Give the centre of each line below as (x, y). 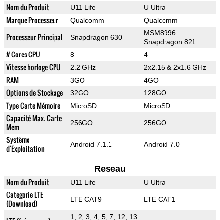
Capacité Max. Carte (34, 118)
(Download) (22, 204)
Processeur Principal (34, 37)
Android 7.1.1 (91, 145)
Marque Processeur (32, 20)
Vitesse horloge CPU (33, 67)
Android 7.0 (162, 145)
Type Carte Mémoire (33, 106)
